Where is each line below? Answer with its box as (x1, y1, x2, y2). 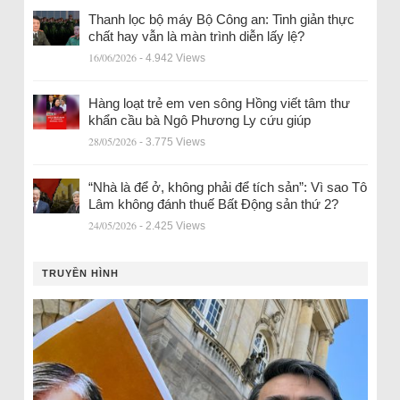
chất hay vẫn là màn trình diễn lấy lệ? (87, 29, 304, 44)
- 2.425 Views (138, 220, 205, 232)
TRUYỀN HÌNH (41, 268, 119, 279)
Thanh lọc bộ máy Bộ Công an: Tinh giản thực (87, 12, 354, 27)
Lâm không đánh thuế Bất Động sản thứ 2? (87, 196, 338, 212)
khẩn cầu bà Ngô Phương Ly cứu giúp (87, 112, 311, 128)
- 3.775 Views (138, 136, 205, 148)
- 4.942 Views (138, 52, 205, 64)
